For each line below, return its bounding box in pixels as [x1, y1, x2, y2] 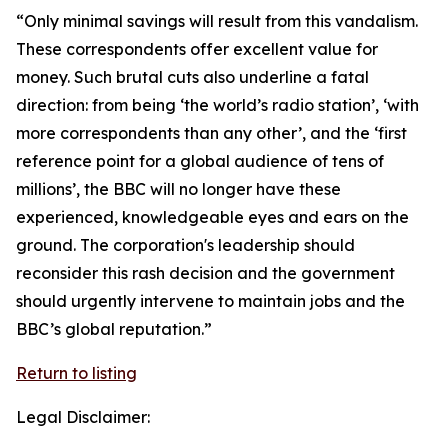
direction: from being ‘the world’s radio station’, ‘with [16, 95, 419, 115]
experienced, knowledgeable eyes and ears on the [16, 207, 409, 227]
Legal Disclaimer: [16, 407, 150, 427]
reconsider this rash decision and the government [16, 263, 395, 283]
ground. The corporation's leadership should [16, 235, 355, 255]
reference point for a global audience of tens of [16, 151, 384, 171]
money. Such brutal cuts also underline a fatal [16, 67, 369, 87]
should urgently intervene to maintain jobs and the [16, 291, 405, 311]
